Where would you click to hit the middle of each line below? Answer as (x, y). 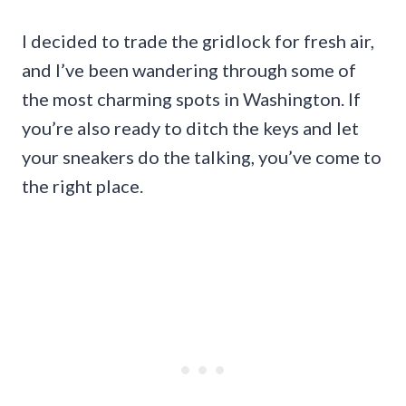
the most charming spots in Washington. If (191, 98)
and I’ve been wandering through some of (189, 69)
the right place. (82, 185)
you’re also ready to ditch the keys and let (190, 127)
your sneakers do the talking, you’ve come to (202, 156)
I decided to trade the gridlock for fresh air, (198, 40)
